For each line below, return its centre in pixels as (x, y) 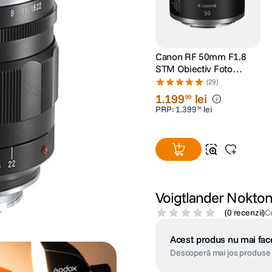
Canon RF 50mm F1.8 (201, 57)
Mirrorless (177, 81)
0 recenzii (245, 213)
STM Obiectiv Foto (194, 69)
